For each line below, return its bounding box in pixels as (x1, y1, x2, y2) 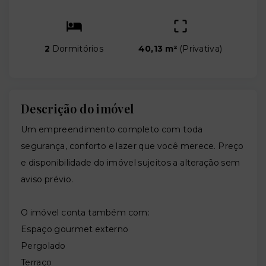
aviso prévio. (21, 174, 74, 185)
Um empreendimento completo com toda (21, 124, 203, 135)
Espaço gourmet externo (21, 224, 129, 235)
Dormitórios (50, 43, 104, 55)
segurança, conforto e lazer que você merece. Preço (21, 141, 244, 152)
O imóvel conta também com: (21, 207, 150, 218)
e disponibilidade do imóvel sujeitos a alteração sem (21, 157, 240, 169)
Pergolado (21, 240, 66, 252)
